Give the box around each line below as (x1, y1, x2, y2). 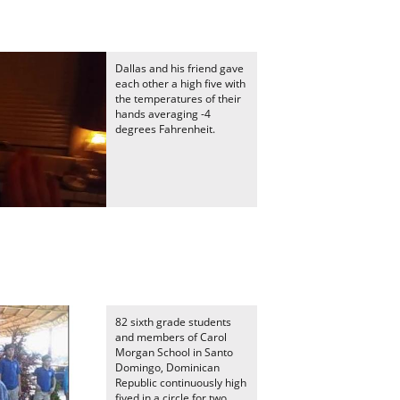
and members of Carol (115, 329, 227, 345)
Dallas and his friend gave (115, 61, 244, 76)
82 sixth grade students (115, 314, 231, 329)
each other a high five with (115, 76, 246, 91)
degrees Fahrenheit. (115, 121, 215, 137)
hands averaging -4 (115, 106, 211, 121)
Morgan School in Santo (115, 345, 233, 360)
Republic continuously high (115, 375, 246, 390)
